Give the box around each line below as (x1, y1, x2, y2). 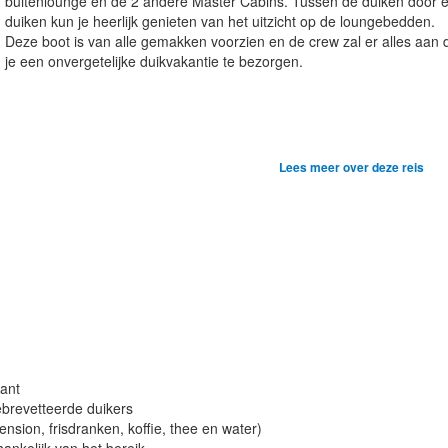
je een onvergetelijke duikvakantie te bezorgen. (5, 51, 303, 71)
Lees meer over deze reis (279, 158, 424, 176)
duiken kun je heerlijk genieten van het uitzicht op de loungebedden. (5, 11, 435, 31)
